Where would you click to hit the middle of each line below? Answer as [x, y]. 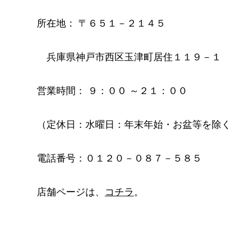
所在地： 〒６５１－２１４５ [101, 23]
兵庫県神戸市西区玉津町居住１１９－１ [129, 57]
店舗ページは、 [71, 192]
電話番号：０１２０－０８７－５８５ [119, 158]
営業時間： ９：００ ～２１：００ [112, 91]
